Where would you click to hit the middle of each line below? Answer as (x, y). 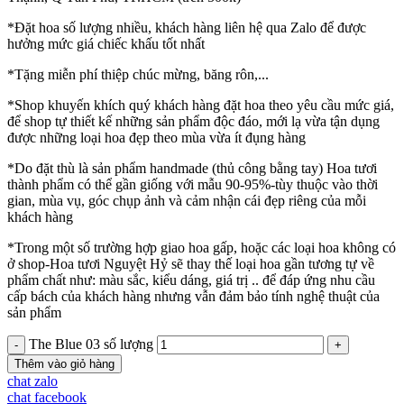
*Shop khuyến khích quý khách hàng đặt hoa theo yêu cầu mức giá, (201, 106)
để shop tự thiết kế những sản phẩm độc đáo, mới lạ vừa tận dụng (193, 122)
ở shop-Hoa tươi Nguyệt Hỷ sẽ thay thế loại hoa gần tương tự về (191, 264)
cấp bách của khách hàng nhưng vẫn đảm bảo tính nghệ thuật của (193, 297)
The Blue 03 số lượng (91, 344)
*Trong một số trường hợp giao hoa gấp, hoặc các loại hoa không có (202, 248)
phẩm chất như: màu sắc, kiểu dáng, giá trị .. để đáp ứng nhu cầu (191, 280)
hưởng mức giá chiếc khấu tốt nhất (106, 44)
